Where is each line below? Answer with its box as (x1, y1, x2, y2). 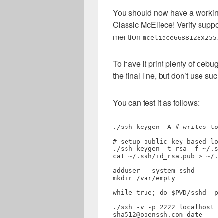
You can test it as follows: (113, 97, 200, 108)
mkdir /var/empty (113, 174, 175, 182)
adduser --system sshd (113, 167, 195, 174)
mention (113, 31, 143, 42)
